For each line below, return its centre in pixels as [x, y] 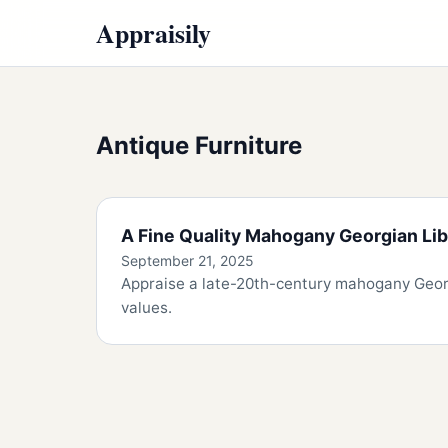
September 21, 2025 [187, 261]
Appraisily [153, 32]
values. [146, 308]
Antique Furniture [199, 146]
